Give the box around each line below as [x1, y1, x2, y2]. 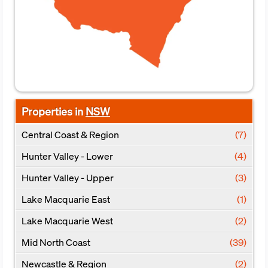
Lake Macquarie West [22, 214, 113, 227]
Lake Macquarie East [22, 193, 110, 206]
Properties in [22, 104, 86, 118]
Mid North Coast [22, 236, 90, 249]
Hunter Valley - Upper [22, 171, 114, 184]
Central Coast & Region [22, 128, 119, 141]
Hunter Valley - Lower [22, 150, 113, 163]
